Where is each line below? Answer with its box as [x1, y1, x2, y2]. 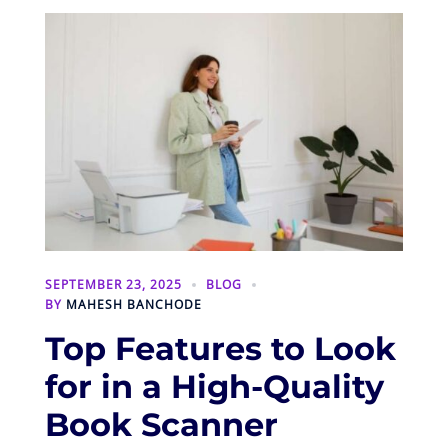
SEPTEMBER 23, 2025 [45, 275, 182, 293]
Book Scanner [45, 404, 278, 444]
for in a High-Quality [45, 366, 384, 406]
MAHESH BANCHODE [66, 295, 202, 313]
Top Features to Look [45, 328, 396, 368]
